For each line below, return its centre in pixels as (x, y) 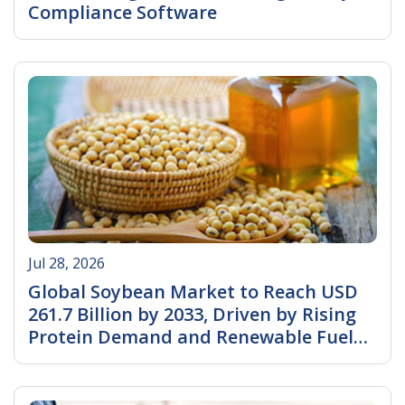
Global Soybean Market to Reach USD (193, 292)
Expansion (74, 360)
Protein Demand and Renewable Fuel (191, 337)
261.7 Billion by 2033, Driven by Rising (192, 315)
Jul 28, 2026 (66, 264)
